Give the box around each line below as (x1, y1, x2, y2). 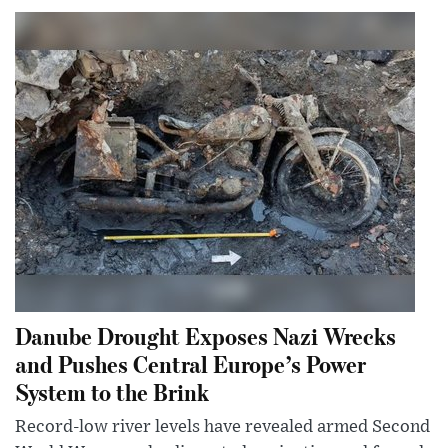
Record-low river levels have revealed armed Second (15, 418, 430, 437)
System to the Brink (15, 376, 209, 408)
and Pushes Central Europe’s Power (15, 348, 366, 380)
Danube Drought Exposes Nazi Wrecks (15, 320, 396, 352)
